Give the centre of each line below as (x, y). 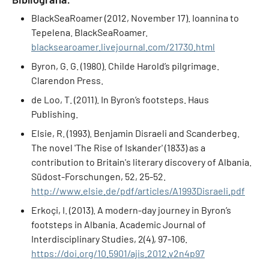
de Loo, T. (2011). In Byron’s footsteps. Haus (120, 99)
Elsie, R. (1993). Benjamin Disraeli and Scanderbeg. (135, 133)
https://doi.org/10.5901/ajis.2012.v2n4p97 (118, 253)
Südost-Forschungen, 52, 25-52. (98, 176)
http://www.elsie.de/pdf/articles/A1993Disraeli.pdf (138, 191)
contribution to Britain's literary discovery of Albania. (141, 162)
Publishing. (55, 114)
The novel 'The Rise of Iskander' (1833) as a (118, 147)
